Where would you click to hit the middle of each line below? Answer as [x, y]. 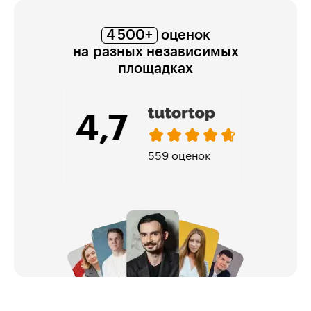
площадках [155, 68]
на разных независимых [155, 52]
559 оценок [179, 156]
